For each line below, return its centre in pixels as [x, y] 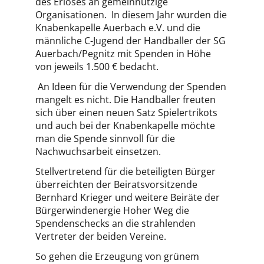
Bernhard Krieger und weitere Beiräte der [128, 197]
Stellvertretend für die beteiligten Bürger [126, 171]
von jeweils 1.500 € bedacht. [98, 67]
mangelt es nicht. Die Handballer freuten [126, 100]
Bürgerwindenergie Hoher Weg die [112, 210]
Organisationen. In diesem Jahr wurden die [131, 15]
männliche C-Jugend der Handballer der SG [131, 41]
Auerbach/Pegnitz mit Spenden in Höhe [123, 54]
